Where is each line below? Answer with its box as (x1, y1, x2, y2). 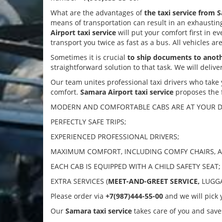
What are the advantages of (51, 8, 144, 17)
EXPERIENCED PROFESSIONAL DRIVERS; (51, 132, 179, 141)
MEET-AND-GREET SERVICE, (108, 176, 200, 186)
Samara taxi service (65, 206, 132, 216)
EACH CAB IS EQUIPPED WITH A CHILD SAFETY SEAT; (51, 162, 221, 171)
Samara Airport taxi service (80, 87, 173, 97)
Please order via (51, 191, 106, 201)
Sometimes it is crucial (51, 53, 127, 62)
